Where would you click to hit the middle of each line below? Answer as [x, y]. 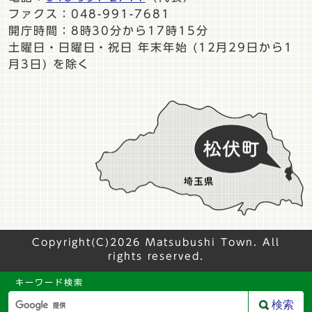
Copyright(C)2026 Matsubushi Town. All [156, 243]
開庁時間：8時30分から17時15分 [109, 30]
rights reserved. [156, 257]
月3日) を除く [49, 64]
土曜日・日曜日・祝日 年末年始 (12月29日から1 [151, 47]
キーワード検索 [49, 282]
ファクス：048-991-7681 [89, 14]
